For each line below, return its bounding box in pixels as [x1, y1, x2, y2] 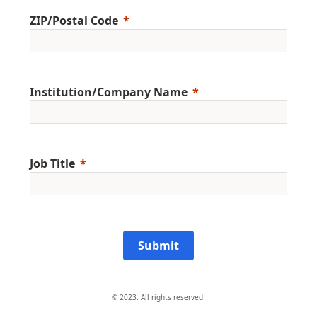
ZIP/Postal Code [30, 13, 118, 29]
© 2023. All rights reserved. [112, 292, 205, 303]
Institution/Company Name [30, 84, 188, 100]
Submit [138, 238, 179, 254]
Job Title [30, 156, 75, 172]
